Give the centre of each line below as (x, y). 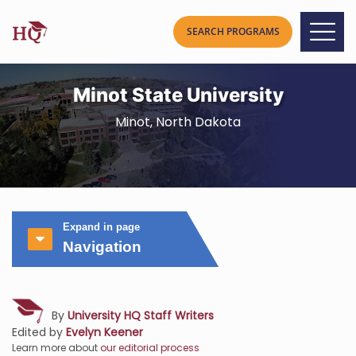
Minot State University (178, 95)
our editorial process (150, 348)
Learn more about (56, 348)
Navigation (102, 247)
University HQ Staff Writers (141, 315)
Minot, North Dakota (178, 122)
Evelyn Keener (104, 332)
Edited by (39, 332)
